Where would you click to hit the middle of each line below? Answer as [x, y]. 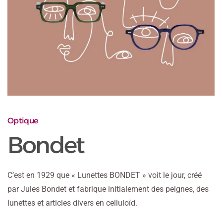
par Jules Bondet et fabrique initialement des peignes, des [108, 189]
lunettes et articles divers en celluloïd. [72, 203]
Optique [23, 121]
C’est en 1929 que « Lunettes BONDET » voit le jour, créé [105, 175]
